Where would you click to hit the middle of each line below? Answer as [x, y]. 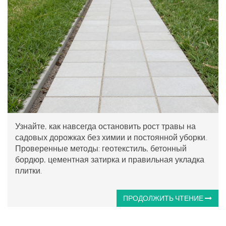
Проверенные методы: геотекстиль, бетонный [101, 148]
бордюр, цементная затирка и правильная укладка [110, 159]
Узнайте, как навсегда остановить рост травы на [105, 126]
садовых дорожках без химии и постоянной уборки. [111, 137]
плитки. [29, 171]
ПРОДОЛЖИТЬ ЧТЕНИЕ [164, 198]
